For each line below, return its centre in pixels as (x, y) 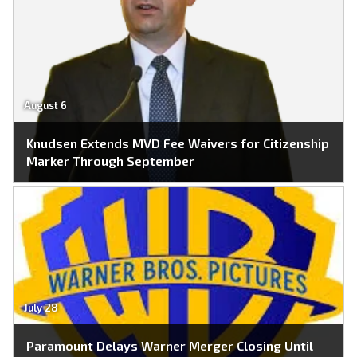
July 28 (41, 308)
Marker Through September (110, 160)
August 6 (45, 106)
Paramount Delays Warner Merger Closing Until (170, 346)
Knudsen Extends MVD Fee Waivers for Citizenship (178, 143)
